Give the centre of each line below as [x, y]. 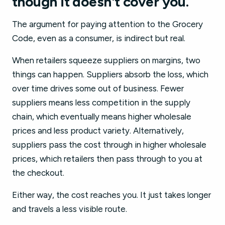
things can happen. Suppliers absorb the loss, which [110, 74]
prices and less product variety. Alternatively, [98, 131]
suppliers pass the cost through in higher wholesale [109, 145]
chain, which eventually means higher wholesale [102, 117]
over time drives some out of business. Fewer [98, 88]
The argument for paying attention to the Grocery [107, 24]
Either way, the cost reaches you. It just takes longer [111, 195]
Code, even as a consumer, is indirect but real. [99, 38]
